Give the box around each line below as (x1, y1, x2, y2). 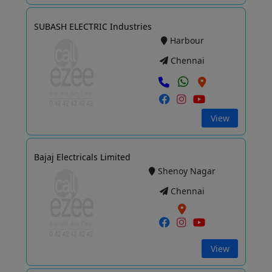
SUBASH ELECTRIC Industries (34, 21, 152, 33)
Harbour (169, 35, 204, 47)
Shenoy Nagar (158, 165, 216, 177)
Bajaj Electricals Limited (34, 151, 131, 163)
